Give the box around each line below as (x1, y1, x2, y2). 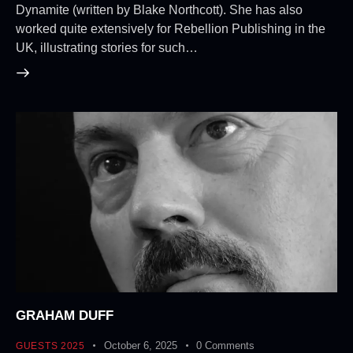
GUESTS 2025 (16, 340, 85, 351)
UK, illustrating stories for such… (16, 40, 198, 54)
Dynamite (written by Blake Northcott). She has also (16, 2, 303, 17)
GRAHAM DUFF (16, 307, 113, 323)
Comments (205, 339, 255, 351)
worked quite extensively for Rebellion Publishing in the (16, 21, 325, 35)
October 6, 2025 (104, 339, 178, 351)
